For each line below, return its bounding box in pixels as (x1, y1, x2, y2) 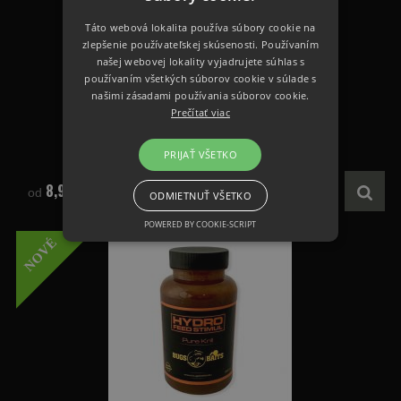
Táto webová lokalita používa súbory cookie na (85, 21, 316, 34)
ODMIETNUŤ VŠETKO (149, 189, 252, 202)
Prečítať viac (171, 106, 230, 119)
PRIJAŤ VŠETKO (163, 148, 238, 161)
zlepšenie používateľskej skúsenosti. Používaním (81, 38, 320, 51)
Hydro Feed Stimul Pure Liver (107, 105, 294, 120)
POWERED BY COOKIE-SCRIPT (144, 218, 257, 230)
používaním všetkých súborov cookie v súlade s (84, 72, 317, 85)
